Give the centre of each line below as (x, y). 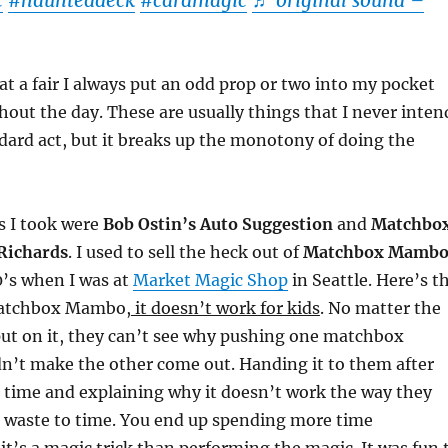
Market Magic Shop (210, 280)
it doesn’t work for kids (225, 308)
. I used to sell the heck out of (185, 252)
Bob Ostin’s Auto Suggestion (217, 224)
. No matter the (380, 308)
